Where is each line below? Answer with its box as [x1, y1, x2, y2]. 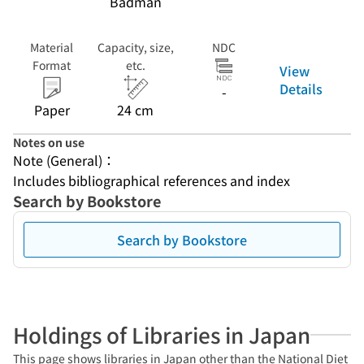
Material [30, 39, 73, 55]
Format [32, 57, 71, 73]
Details [279, 78, 323, 98]
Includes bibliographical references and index [13, 171, 290, 190]
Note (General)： [13, 150, 115, 170]
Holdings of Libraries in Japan [13, 319, 310, 349]
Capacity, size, [97, 39, 174, 55]
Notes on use [13, 134, 84, 150]
